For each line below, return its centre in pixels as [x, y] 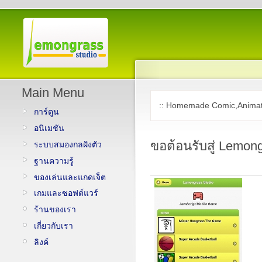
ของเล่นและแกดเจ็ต [70, 177]
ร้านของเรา [55, 210]
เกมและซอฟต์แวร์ [66, 193]
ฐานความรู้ [54, 161]
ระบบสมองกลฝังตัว [68, 144]
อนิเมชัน [49, 128]
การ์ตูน [46, 112]
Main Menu [53, 93]
